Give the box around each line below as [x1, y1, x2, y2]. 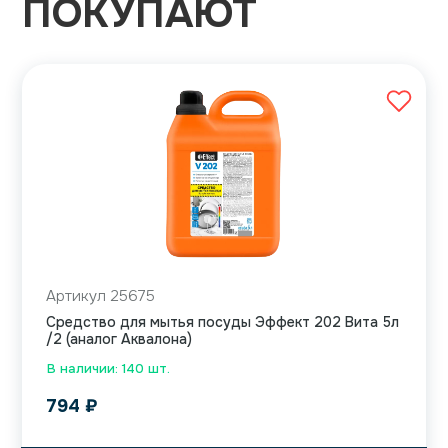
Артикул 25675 [46, 286, 155, 307]
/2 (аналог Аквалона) [46, 330, 192, 349]
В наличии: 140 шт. [47, 360, 170, 378]
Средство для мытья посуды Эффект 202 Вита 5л [46, 313, 399, 332]
